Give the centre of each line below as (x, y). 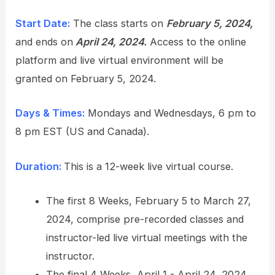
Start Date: (43, 24)
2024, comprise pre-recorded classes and (145, 219)
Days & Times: (50, 113)
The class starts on (118, 24)
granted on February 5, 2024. (86, 79)
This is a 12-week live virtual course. (149, 166)
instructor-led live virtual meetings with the (146, 237)
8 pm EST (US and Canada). (83, 132)
